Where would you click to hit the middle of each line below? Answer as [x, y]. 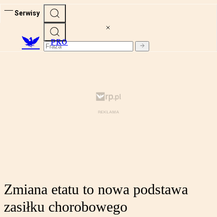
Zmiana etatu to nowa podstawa [96, 189]
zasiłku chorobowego [66, 207]
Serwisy [27, 13]
